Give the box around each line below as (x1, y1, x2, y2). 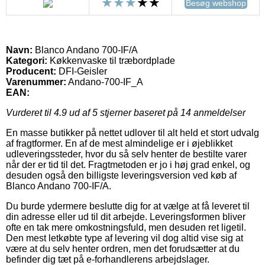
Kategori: (6, 56, 47, 66)
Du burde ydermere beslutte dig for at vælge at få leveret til (6, 201, 250, 212)
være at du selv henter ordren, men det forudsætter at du (6, 244, 240, 254)
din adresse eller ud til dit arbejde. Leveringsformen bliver (6, 212, 245, 222)
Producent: (6, 66, 56, 77)
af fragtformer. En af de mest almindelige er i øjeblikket (6, 138, 232, 149)
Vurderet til (6, 108, 54, 118)
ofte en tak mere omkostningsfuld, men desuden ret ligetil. (6, 222, 246, 233)
